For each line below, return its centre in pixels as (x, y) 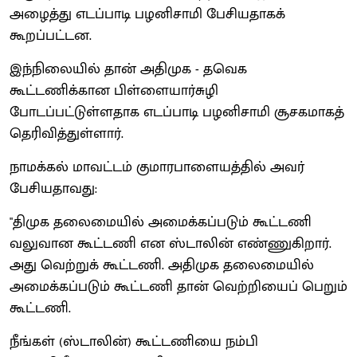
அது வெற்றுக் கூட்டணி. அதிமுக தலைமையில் (162, 265)
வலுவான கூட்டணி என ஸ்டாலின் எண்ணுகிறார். (171, 243)
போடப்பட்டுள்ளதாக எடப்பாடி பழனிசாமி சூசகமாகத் (177, 112)
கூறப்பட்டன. (51, 35)
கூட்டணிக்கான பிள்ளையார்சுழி (114, 90)
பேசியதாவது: (53, 188)
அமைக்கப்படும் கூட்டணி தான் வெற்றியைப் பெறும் (178, 286)
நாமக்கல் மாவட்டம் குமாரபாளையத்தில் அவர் (157, 167)
